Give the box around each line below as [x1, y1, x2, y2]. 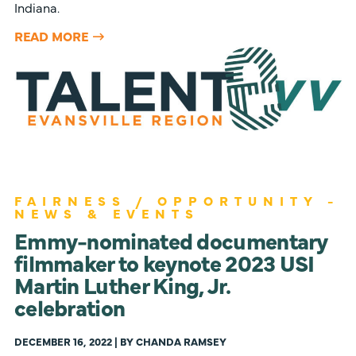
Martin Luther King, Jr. [14, 269, 230, 300]
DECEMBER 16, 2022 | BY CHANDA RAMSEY [14, 335, 226, 349]
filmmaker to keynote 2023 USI [14, 247, 315, 278]
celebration [14, 292, 126, 323]
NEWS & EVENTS [14, 204, 199, 222]
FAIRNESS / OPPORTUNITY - [14, 192, 339, 210]
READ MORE [14, 26, 88, 44]
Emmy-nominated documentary [14, 225, 327, 256]
